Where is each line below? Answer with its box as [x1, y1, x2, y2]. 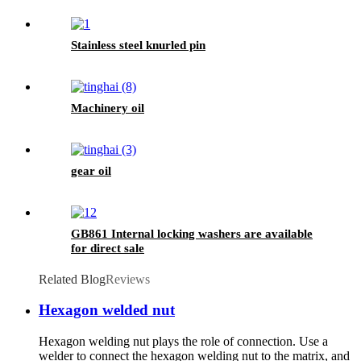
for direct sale [71, 241, 144, 255]
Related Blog [39, 272, 106, 286]
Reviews [106, 272, 150, 286]
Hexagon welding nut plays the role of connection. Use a [39, 334, 328, 348]
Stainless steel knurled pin [71, 38, 205, 52]
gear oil [71, 164, 111, 177]
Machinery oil [71, 101, 144, 114]
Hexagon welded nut [39, 301, 175, 319]
